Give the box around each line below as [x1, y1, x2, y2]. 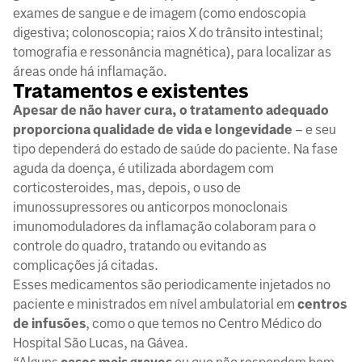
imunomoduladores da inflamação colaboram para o [13, 219, 316, 235]
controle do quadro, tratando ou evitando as [13, 238, 267, 255]
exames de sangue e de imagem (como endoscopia [13, 6, 306, 22]
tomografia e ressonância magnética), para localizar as [13, 44, 331, 61]
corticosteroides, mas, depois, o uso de [13, 180, 241, 196]
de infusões [13, 316, 86, 332]
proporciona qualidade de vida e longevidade [13, 122, 293, 138]
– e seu [293, 122, 336, 138]
